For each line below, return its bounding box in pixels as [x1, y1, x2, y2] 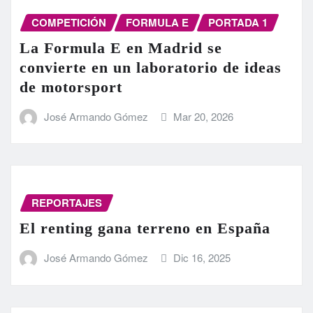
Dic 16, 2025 [173, 249, 231, 265]
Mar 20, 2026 [173, 108, 234, 124]
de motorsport [20, 78, 122, 96]
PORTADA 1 [208, 15, 268, 31]
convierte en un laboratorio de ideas [20, 58, 282, 76]
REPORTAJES [31, 195, 102, 211]
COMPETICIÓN [31, 15, 106, 31]
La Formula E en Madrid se [20, 38, 222, 57]
